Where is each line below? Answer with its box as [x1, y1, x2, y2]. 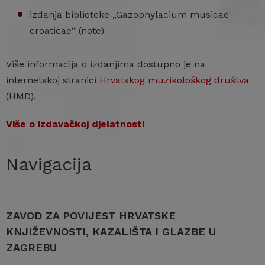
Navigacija [6, 154, 92, 175]
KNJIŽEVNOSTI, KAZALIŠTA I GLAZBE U [6, 225, 216, 238]
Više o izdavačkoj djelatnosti [6, 118, 144, 130]
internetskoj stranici [6, 75, 99, 86]
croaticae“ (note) [30, 25, 104, 37]
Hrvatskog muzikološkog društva [99, 75, 249, 86]
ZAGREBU [6, 241, 57, 254]
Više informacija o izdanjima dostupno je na [6, 59, 205, 70]
